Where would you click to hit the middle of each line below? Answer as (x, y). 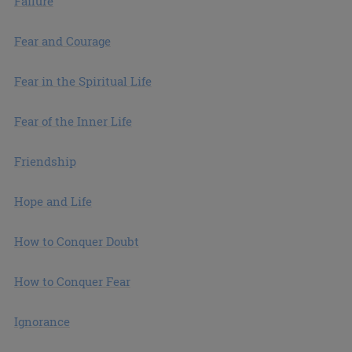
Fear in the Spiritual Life (82, 81)
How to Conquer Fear (72, 281)
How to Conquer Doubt (76, 241)
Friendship (45, 161)
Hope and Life (53, 201)
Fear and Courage (62, 40)
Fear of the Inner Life (73, 121)
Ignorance (42, 321)
